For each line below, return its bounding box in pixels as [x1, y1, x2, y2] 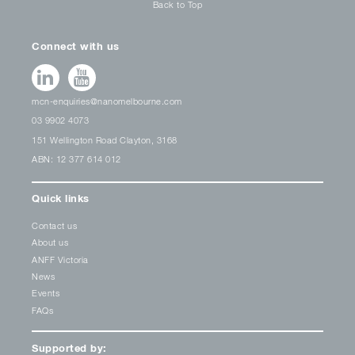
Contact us [32, 219, 78, 231]
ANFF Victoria [32, 254, 89, 265]
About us [32, 237, 69, 248]
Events [32, 288, 60, 299]
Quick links [32, 192, 90, 205]
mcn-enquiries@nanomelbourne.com [32, 96, 182, 107]
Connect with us [32, 40, 120, 53]
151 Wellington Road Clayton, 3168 [32, 134, 177, 145]
